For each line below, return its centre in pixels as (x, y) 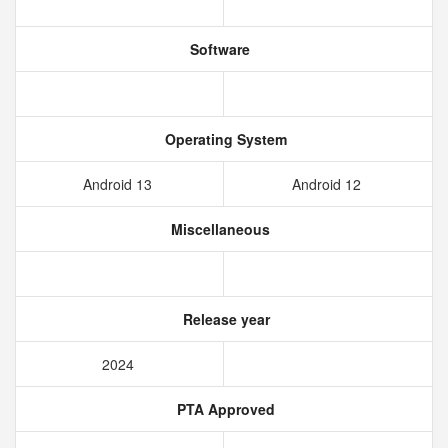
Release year (224, 319)
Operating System (224, 139)
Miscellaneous (218, 229)
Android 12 (328, 184)
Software (218, 49)
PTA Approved (224, 409)
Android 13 (119, 184)
